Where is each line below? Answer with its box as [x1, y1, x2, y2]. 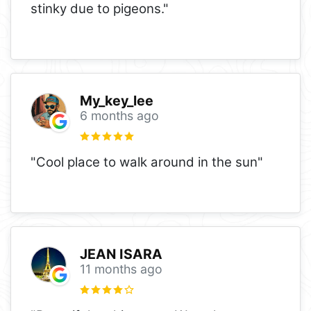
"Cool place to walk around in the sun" [31, 153, 263, 170]
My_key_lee [79, 92, 153, 109]
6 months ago [79, 108, 159, 123]
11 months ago [79, 261, 162, 276]
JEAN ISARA [79, 245, 162, 262]
